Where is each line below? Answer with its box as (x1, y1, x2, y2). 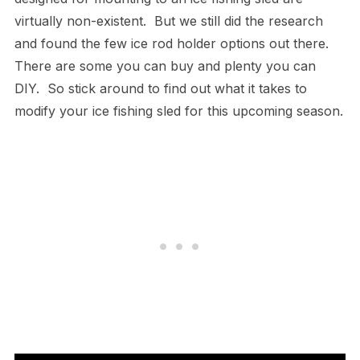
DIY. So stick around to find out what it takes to (14, 80, 307, 96)
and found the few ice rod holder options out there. (14, 35, 333, 51)
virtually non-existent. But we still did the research (14, 12, 323, 29)
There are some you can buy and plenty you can (14, 57, 316, 74)
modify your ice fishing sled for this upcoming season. (14, 102, 343, 119)
